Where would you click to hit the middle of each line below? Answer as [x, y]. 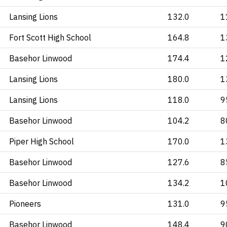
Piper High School [42, 141]
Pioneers [25, 204]
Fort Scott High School [50, 37]
